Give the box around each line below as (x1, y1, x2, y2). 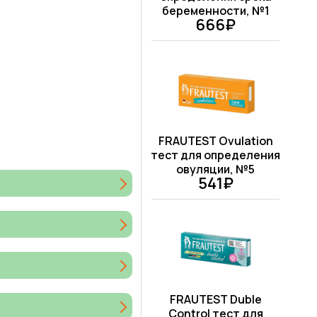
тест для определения (151, 147, 281, 163)
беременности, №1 (161, 3, 270, 19)
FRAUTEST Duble (169, 292, 262, 308)
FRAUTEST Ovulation (158, 133, 273, 149)
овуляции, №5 (176, 161, 255, 178)
